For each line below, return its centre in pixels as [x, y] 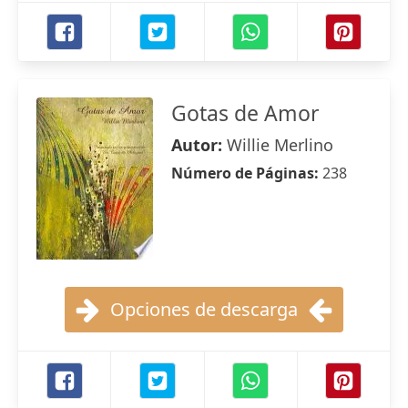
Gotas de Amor [245, 113]
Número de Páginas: [247, 173]
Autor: [199, 145]
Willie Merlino [280, 145]
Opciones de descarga [204, 309]
